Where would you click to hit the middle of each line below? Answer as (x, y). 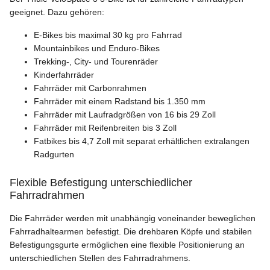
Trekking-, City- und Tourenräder (96, 62)
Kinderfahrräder (64, 75)
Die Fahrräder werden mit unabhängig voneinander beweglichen (133, 218)
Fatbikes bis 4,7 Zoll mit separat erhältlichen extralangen (142, 141)
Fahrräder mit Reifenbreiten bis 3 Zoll (105, 128)
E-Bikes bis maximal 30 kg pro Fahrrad (108, 35)
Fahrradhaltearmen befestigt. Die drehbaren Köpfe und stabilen (131, 232)
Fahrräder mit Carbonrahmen (90, 88)
